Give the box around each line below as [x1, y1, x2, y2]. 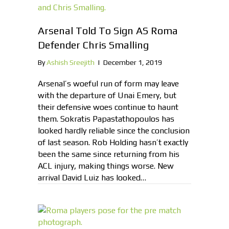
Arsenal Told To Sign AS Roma [38, 25, 178, 37]
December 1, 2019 [103, 58, 162, 67]
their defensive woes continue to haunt [38, 102, 178, 112]
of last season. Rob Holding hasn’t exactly [38, 138, 188, 148]
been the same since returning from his [38, 149, 179, 159]
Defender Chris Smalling [38, 39, 149, 51]
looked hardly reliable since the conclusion [38, 126, 190, 136]
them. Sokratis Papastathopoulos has [38, 114, 174, 124]
